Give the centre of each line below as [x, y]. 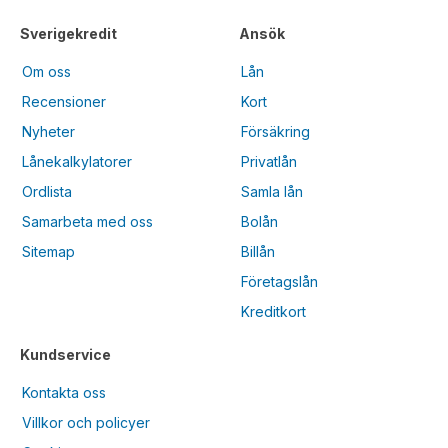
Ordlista [47, 191]
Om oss [46, 71]
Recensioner [64, 101]
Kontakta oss [64, 392]
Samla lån [272, 191]
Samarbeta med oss [87, 221]
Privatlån [269, 161]
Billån [258, 251]
